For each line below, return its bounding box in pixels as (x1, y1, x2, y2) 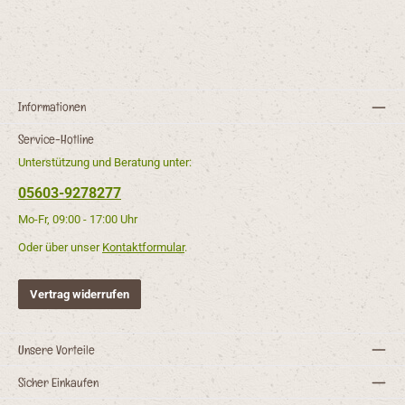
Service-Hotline (18, 129, 94, 147)
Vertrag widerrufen (30, 287, 129, 301)
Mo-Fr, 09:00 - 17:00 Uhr (18, 212, 137, 226)
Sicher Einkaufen (18, 373, 99, 391)
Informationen (18, 98, 86, 116)
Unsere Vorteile (18, 340, 95, 358)
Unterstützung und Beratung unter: (18, 155, 192, 170)
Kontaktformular (102, 240, 184, 255)
